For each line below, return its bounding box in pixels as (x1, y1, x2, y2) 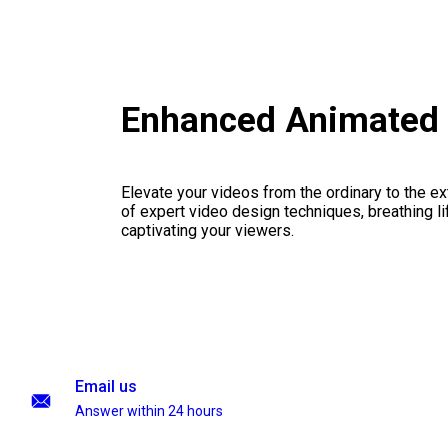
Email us (75, 377, 137, 396)
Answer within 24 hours (75, 403, 223, 419)
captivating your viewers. (120, 221, 294, 241)
